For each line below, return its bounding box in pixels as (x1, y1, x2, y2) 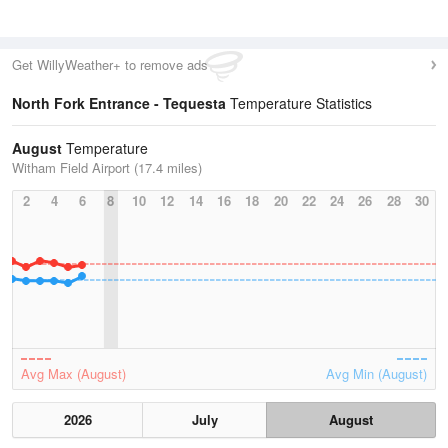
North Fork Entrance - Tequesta (12, 93, 226, 113)
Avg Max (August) (21, 364, 126, 383)
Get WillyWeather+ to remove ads (12, 55, 208, 74)
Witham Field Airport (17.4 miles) (12, 158, 202, 177)
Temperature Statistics (226, 93, 372, 113)
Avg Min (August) (326, 364, 427, 383)
